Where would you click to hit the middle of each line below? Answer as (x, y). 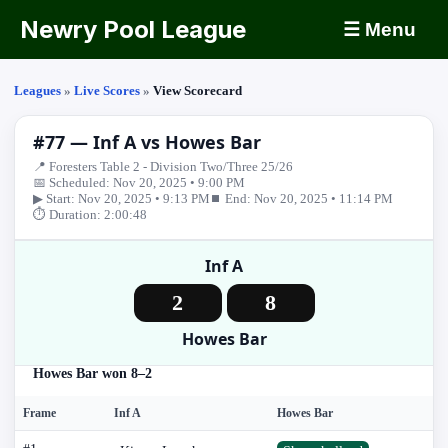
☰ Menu (379, 29)
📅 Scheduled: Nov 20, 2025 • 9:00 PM (139, 182)
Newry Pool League (133, 29)
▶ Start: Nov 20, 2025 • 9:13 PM (121, 198)
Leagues (37, 90)
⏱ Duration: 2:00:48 (90, 214)
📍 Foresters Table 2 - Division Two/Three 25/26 (163, 166)
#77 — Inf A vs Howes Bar (147, 142)
